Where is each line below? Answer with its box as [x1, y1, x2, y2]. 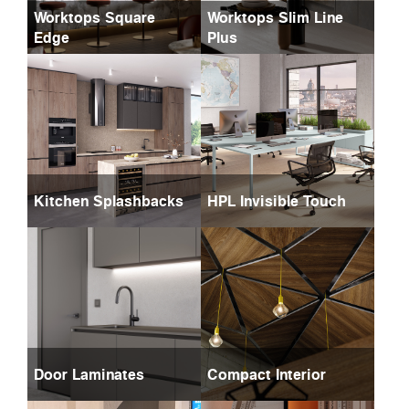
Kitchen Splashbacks [34, 190, 184, 213]
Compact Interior [207, 363, 326, 386]
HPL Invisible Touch [207, 190, 346, 213]
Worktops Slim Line [207, 5, 343, 28]
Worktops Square [34, 5, 155, 28]
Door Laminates [34, 363, 144, 386]
